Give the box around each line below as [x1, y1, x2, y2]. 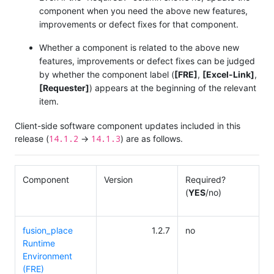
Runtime [23, 237, 55, 248]
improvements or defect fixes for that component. [39, 19, 239, 30]
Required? [185, 174, 226, 185]
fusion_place [23, 224, 73, 235]
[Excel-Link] [202, 69, 254, 80]
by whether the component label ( [39, 69, 174, 80]
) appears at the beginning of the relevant [89, 83, 256, 94]
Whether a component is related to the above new [39, 42, 239, 53]
